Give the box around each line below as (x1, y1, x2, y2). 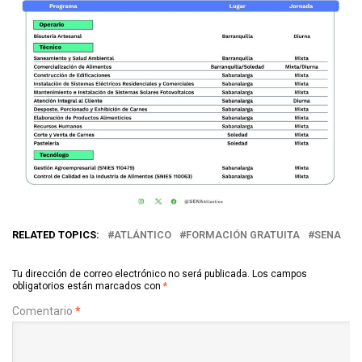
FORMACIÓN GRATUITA (186, 228, 300, 241)
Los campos (252, 267, 307, 280)
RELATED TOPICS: (12, 228, 99, 241)
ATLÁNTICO (114, 228, 171, 241)
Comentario (12, 304, 75, 318)
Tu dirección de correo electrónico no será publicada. (12, 267, 250, 280)
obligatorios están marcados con (12, 280, 163, 292)
